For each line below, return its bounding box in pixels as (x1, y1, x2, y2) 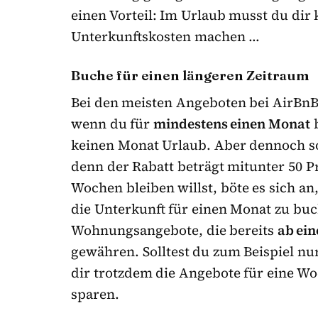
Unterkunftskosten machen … (71, 26, 261, 45)
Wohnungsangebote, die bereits (71, 220, 278, 239)
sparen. (71, 284, 119, 303)
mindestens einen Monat (153, 114, 311, 133)
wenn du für (71, 114, 153, 133)
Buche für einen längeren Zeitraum (71, 66, 309, 84)
